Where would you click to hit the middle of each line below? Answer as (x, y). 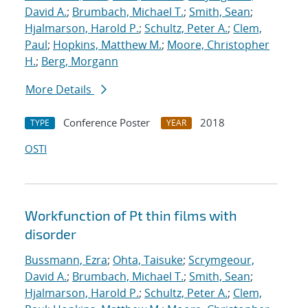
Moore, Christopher (218, 45)
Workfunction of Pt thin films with (131, 216)
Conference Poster (107, 123)
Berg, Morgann (80, 62)
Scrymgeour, (221, 260)
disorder (51, 234)
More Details (60, 90)
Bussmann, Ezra (66, 260)
